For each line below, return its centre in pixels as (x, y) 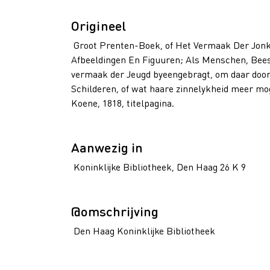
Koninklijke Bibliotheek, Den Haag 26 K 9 (159, 167)
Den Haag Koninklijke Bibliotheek (143, 231)
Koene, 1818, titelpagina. (123, 103)
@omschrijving (115, 211)
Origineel (99, 25)
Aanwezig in (107, 147)
